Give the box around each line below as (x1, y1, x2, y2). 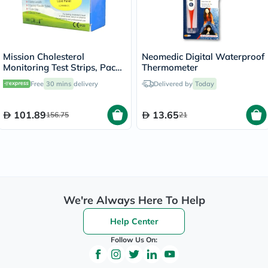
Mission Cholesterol (3, 51, 84, 62)
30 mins (46, 80, 71, 88)
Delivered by (154, 80, 193, 88)
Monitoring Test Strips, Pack (3, 62, 120, 73)
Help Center (109, 216, 159, 227)
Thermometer (142, 62, 198, 73)
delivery (74, 80, 98, 88)
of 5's (3, 72, 25, 84)
